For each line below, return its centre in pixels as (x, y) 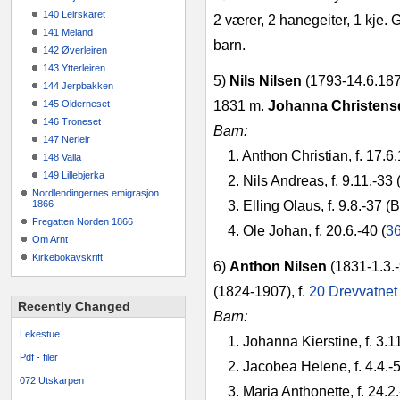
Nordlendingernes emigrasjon (96, 193)
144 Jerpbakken (78, 86)
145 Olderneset (76, 104)
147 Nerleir (67, 139)
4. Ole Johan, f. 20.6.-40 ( (307, 231)
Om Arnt (50, 239)
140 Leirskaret (74, 14)
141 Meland (68, 32)
